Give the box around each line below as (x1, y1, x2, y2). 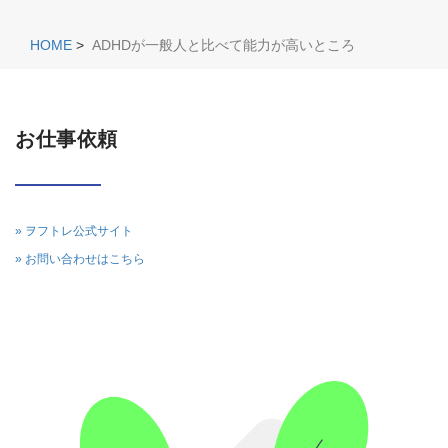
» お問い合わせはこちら (15, 252, 145, 266)
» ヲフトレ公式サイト (15, 224, 133, 238)
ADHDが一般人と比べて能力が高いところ (92, 37, 355, 53)
